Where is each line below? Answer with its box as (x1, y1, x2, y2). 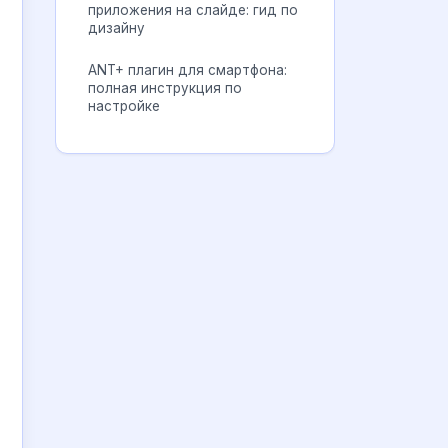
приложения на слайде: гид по (88, 2, 298, 18)
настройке (88, 98, 160, 114)
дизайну (88, 20, 145, 36)
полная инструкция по (88, 80, 242, 96)
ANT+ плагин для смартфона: (88, 62, 287, 78)
